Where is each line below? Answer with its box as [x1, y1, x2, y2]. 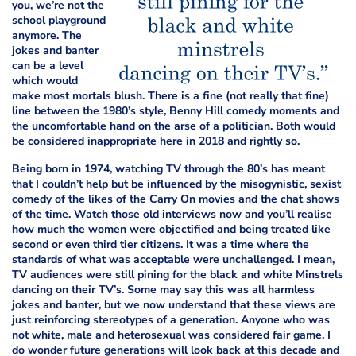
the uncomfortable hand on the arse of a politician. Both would [12, 118, 335, 133]
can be [12, 57, 49, 73]
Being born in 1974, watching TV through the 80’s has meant [12, 161, 325, 176]
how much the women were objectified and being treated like [12, 221, 331, 237]
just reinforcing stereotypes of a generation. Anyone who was [12, 311, 330, 327]
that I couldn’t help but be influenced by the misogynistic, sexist [12, 176, 341, 192]
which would [12, 72, 78, 88]
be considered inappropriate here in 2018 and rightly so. [12, 133, 300, 149]
